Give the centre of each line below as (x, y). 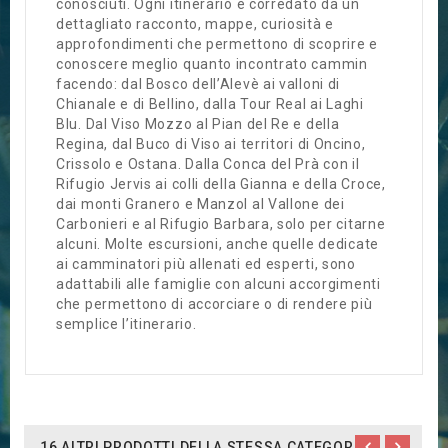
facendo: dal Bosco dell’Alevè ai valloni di (198, 84)
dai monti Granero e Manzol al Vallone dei (200, 204)
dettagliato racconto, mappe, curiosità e (195, 24)
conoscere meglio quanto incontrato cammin (212, 64)
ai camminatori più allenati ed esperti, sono (206, 264)
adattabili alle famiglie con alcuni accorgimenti (218, 284)
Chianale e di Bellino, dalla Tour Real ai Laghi (210, 104)
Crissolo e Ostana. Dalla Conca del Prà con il (208, 164)
